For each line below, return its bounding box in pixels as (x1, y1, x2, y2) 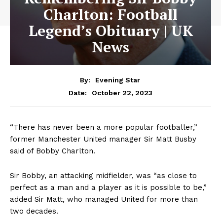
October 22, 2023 (92, 88, 152, 97)
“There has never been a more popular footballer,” (10, 122, 197, 132)
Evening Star (95, 75, 140, 84)
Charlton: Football (43, 4, 178, 24)
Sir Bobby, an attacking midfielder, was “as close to (10, 171, 197, 180)
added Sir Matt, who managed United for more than (10, 194, 198, 204)
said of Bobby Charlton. (10, 146, 95, 155)
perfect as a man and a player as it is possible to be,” (10, 183, 207, 192)
